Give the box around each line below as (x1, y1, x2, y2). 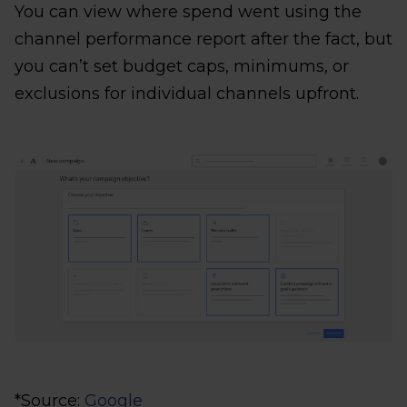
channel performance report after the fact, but (15, 29, 392, 50)
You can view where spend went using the (15, 2, 362, 23)
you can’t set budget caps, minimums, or (15, 56, 349, 77)
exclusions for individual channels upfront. (15, 84, 359, 104)
